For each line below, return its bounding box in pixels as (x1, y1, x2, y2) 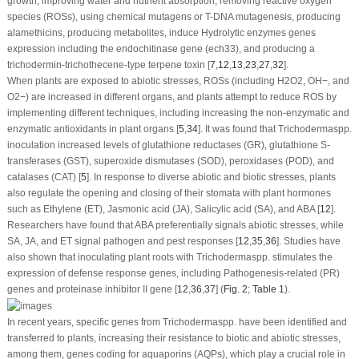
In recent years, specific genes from (6, 317, 163, 329)
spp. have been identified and (217, 317, 347, 329)
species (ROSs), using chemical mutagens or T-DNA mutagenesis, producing (6, 11, 341, 23)
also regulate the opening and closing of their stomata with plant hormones (6, 188, 331, 200)
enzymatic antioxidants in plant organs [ (6, 123, 179, 135)
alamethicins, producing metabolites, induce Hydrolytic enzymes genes (6, 27, 316, 39)
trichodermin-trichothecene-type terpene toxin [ (6, 59, 210, 71)
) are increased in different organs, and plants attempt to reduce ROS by (25, 91, 337, 103)
